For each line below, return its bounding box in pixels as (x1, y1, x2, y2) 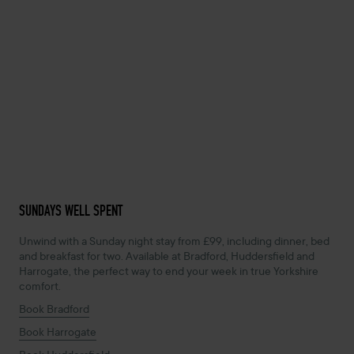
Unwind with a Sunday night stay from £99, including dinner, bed (19, 236, 330, 250)
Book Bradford (19, 304, 89, 318)
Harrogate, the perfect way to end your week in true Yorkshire (19, 266, 318, 280)
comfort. (19, 281, 61, 295)
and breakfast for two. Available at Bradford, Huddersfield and (19, 251, 314, 265)
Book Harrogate (19, 327, 96, 341)
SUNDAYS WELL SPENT (19, 201, 122, 221)
